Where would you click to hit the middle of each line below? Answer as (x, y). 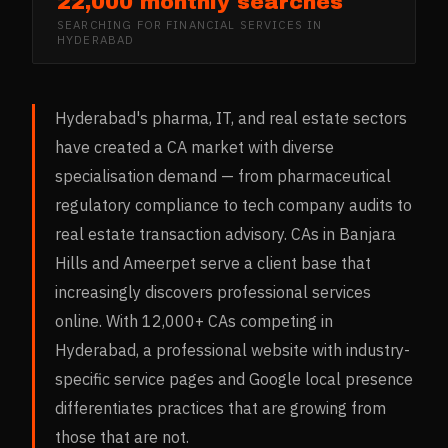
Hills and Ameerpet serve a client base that (213, 263)
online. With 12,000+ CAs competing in (194, 321)
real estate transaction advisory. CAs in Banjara (225, 234)
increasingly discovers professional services (213, 292)
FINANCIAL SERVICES (234, 25)
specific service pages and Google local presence (234, 379)
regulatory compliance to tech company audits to (233, 205)
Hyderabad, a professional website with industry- (232, 350)
